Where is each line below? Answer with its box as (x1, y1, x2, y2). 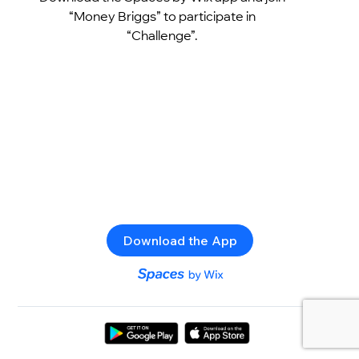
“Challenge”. (126, 26, 198, 43)
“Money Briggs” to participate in (68, 7, 256, 24)
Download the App (122, 232, 237, 248)
